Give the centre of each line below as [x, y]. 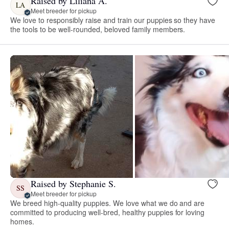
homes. [22, 221]
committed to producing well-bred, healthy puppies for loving [108, 212]
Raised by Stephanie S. [73, 184]
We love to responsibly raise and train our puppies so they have [113, 20]
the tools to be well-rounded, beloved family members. [98, 29]
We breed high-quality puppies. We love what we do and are [108, 203]
